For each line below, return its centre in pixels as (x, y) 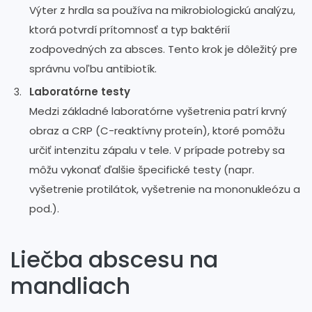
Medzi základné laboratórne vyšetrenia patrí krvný (158, 111)
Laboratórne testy (80, 91)
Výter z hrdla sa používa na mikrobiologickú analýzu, (162, 10)
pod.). (44, 208)
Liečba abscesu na (114, 259)
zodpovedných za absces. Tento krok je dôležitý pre (163, 49)
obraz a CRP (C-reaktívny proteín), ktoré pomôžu (157, 130)
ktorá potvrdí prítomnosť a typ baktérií (130, 29)
